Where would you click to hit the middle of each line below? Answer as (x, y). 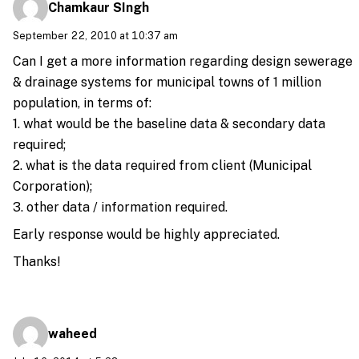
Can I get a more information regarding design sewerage (183, 62)
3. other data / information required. (120, 208)
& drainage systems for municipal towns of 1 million (167, 83)
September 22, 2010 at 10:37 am (95, 35)
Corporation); (52, 187)
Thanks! (37, 262)
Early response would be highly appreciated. (146, 235)
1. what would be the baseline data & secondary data (169, 124)
